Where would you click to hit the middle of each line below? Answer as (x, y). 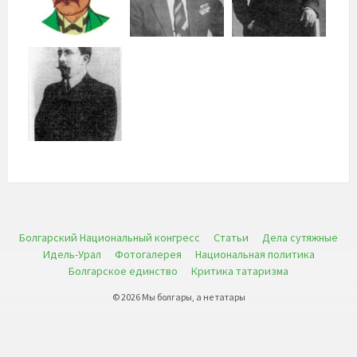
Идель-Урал (72, 255)
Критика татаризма (240, 271)
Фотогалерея (148, 255)
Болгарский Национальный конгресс (110, 238)
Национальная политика (255, 255)
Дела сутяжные (300, 238)
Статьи (231, 238)
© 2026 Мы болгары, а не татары (178, 297)
